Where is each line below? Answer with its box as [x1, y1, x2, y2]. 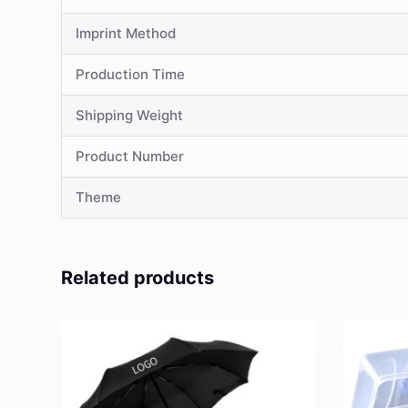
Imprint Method [76, 24, 177, 42]
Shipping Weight [76, 106, 184, 124]
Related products [61, 266, 215, 289]
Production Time [76, 65, 186, 83]
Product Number [76, 147, 185, 165]
